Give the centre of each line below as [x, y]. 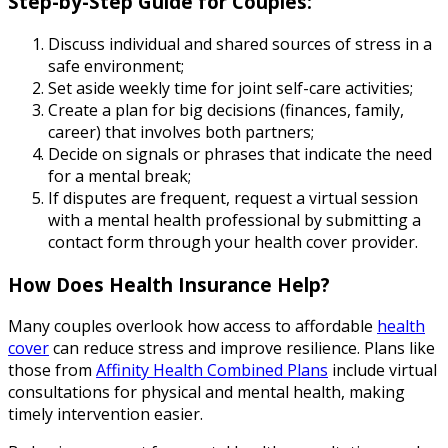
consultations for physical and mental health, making [206, 392]
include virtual [382, 370]
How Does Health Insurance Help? [169, 284]
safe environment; [116, 65]
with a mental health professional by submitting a [234, 219]
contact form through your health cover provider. [233, 241]
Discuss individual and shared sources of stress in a [240, 43]
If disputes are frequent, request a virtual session [233, 197]
